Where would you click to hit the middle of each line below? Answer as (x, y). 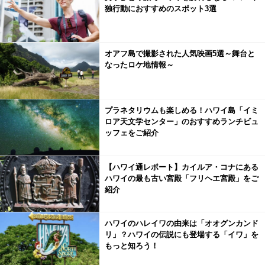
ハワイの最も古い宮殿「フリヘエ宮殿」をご (181, 178)
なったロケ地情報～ (139, 65)
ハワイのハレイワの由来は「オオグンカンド (181, 224)
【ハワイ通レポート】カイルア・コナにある (181, 167)
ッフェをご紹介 (131, 132)
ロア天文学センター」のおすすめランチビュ (181, 121)
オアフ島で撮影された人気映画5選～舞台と (180, 54)
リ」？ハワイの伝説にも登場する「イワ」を (181, 235)
